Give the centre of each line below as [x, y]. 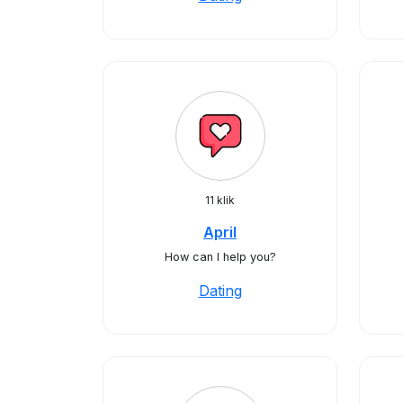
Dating [220, 291]
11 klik [220, 200]
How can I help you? [220, 257]
